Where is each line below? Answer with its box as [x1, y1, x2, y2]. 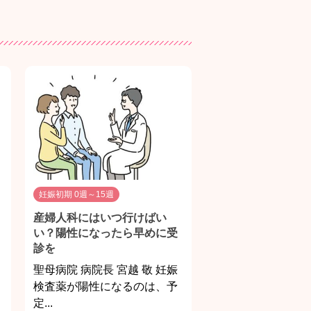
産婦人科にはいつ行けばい [33, 212, 167, 224]
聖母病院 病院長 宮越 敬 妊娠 [33, 264, 178, 276]
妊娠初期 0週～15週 [39, 190, 114, 200]
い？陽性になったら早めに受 [33, 227, 178, 239]
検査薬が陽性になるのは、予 [33, 280, 178, 293]
